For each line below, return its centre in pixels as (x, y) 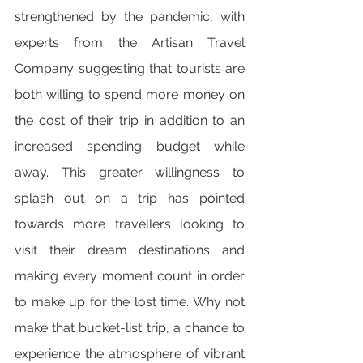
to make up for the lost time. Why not (130, 302)
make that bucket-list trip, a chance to (130, 328)
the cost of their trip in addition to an (130, 120)
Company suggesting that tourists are (130, 68)
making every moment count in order (130, 276)
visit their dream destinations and (130, 250)
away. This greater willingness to (130, 172)
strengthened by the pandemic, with (130, 17)
